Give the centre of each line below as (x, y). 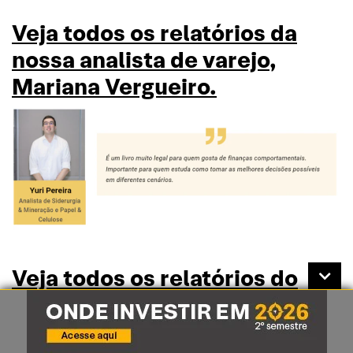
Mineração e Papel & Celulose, (176, 332)
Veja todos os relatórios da (154, 33)
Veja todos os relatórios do (155, 279)
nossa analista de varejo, (144, 60)
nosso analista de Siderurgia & (175, 305)
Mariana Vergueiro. (114, 87)
